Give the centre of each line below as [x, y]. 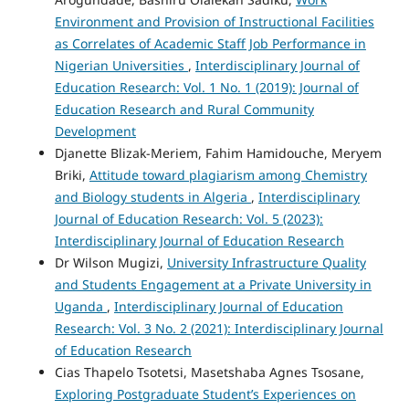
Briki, [72, 175]
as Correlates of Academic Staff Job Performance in [210, 44]
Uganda [80, 307]
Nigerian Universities [121, 66]
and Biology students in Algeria [152, 197]
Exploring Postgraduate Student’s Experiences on [205, 394]
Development [95, 131]
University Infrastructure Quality [266, 263]
